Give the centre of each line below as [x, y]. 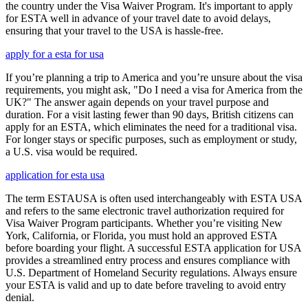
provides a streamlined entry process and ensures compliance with [148, 261]
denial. [20, 298]
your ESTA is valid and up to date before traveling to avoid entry [146, 285]
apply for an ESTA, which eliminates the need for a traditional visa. [151, 127]
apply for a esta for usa [55, 54]
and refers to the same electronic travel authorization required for [145, 211]
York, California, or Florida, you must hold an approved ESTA [141, 236]
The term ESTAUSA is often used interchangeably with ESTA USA [154, 199]
